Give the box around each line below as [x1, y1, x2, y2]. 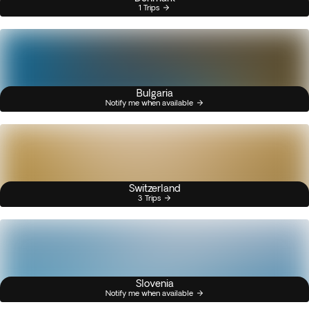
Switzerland [128, 183, 181, 194]
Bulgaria [136, 88, 173, 99]
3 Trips [137, 193, 161, 202]
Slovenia [135, 278, 174, 289]
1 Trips [139, 3, 159, 12]
